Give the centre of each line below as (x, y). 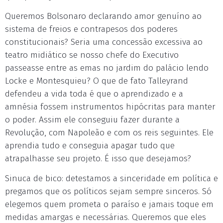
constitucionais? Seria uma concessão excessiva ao (104, 42)
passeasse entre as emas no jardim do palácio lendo (107, 68)
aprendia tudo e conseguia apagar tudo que (90, 146)
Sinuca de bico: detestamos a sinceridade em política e (111, 178)
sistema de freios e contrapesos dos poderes (91, 29)
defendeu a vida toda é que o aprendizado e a (94, 94)
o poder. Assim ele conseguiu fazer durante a (92, 120)
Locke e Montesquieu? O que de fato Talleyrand (97, 81)
